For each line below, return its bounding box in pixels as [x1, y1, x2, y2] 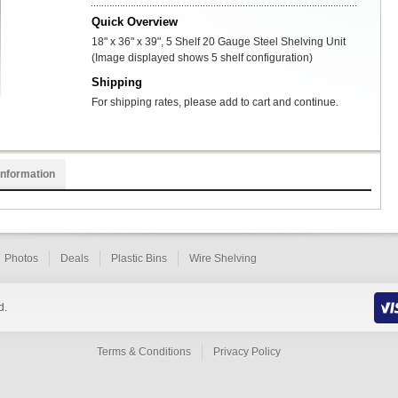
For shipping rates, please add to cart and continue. [92, 96, 338, 108]
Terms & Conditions [97, 346, 191, 358]
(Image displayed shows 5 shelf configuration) [92, 52, 313, 64]
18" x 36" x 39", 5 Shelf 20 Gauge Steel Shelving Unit [92, 36, 346, 48]
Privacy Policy [213, 346, 281, 358]
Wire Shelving [189, 252, 257, 265]
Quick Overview [92, 15, 178, 28]
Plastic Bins [111, 252, 167, 265]
